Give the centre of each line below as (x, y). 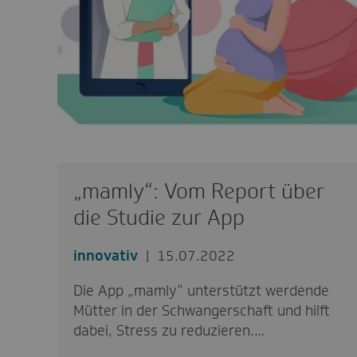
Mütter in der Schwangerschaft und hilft (201, 311)
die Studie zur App (159, 218)
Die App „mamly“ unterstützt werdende (201, 291)
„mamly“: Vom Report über (198, 191)
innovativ (105, 256)
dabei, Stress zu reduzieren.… (169, 331)
